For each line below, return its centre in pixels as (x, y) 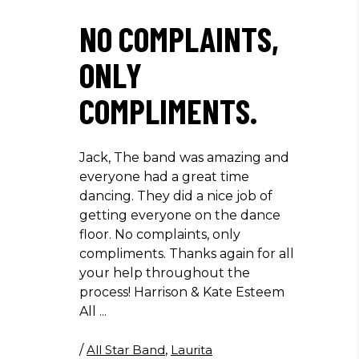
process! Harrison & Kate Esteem (182, 292)
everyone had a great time (164, 177)
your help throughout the (165, 273)
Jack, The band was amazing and (184, 157)
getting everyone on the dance (180, 215)
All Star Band (126, 350)
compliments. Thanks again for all (187, 254)
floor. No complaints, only (160, 234)
